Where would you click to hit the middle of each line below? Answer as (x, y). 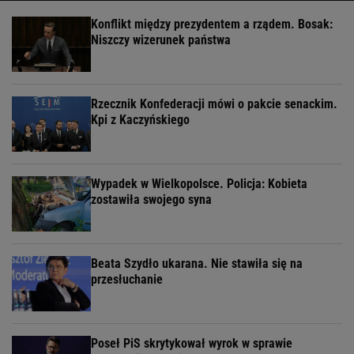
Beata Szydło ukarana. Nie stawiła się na (197, 263)
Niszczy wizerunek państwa (161, 40)
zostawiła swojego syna (151, 199)
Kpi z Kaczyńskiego (140, 119)
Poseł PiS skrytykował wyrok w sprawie (192, 343)
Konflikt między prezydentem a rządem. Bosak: (212, 24)
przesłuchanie (127, 279)
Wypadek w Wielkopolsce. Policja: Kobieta (199, 183)
